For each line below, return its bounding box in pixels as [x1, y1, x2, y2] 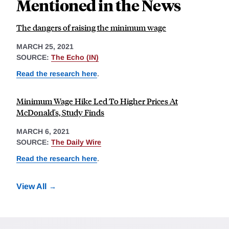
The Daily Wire [51, 138, 101, 146]
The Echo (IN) [51, 53, 99, 62]
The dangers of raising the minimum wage [16, 22, 166, 33]
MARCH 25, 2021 [16, 42, 74, 51]
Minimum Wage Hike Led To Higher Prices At [16, 95, 178, 106]
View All [16, 181, 47, 191]
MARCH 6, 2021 [16, 127, 70, 135]
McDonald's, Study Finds [16, 106, 104, 118]
